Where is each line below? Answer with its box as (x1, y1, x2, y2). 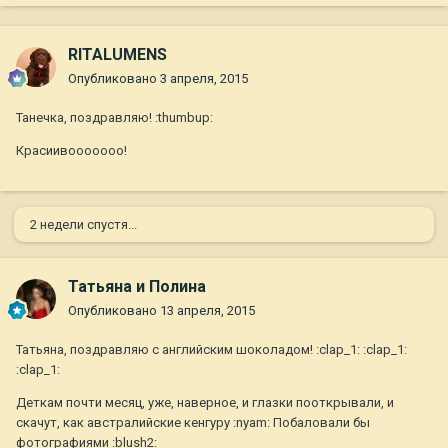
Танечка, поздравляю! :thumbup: (16, 110, 213, 126)
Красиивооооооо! (16, 143, 127, 159)
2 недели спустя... (30, 217, 137, 233)
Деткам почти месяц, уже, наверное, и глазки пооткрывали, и (16, 395, 394, 411)
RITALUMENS (68, 45, 167, 65)
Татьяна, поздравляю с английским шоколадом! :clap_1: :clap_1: (16, 342, 407, 358)
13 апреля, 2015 (160, 303, 255, 319)
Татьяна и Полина (68, 277, 206, 297)
